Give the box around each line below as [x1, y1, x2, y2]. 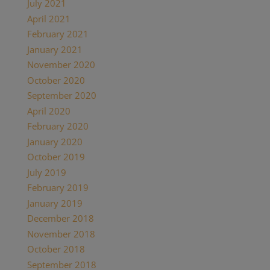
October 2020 [27, 74, 85, 86]
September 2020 [27, 89, 96, 102]
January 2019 [27, 196, 83, 209]
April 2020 [27, 104, 71, 117]
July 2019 [27, 166, 66, 178]
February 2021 [27, 28, 89, 40]
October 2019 [27, 151, 85, 163]
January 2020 [27, 135, 83, 148]
